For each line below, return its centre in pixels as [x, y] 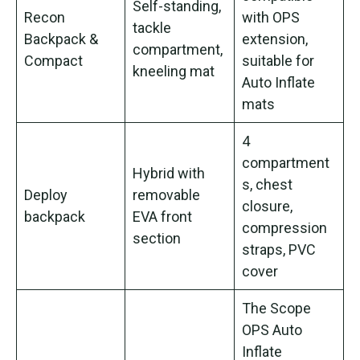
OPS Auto [272, 329]
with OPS [271, 17]
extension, [275, 39]
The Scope [276, 308]
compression [284, 227]
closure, [267, 206]
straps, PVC [279, 249]
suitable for [278, 60]
